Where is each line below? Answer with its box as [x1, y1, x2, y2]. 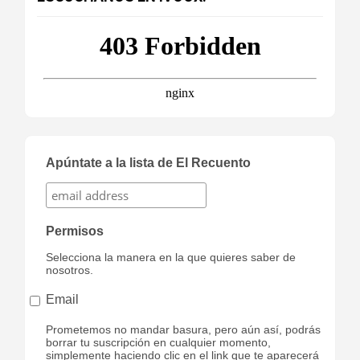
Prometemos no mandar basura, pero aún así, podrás [45, 322, 321, 336]
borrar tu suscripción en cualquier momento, [45, 335, 271, 349]
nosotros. [45, 263, 93, 276]
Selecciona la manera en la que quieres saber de [45, 250, 296, 264]
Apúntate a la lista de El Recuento [45, 155, 251, 170]
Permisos [45, 223, 104, 238]
